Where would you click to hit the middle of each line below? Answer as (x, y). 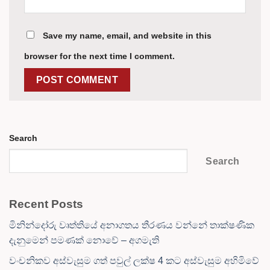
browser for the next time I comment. (99, 56)
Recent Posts (46, 204)
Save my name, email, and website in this (127, 35)
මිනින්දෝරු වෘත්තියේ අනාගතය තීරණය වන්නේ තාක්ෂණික (132, 225)
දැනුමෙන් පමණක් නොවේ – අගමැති (84, 240)
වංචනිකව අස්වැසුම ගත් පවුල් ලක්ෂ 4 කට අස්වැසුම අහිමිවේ (134, 261)
